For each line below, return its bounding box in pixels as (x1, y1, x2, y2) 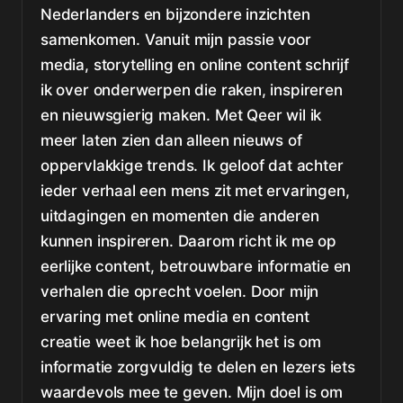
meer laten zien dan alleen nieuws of (40, 131, 302, 149)
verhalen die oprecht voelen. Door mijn (40, 282, 319, 300)
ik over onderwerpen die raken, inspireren (40, 81, 343, 99)
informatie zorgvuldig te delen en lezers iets (40, 358, 355, 376)
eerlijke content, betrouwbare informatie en (40, 257, 352, 275)
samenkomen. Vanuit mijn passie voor (40, 31, 311, 49)
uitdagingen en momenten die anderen (40, 207, 319, 225)
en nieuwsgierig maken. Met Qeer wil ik (40, 106, 322, 124)
